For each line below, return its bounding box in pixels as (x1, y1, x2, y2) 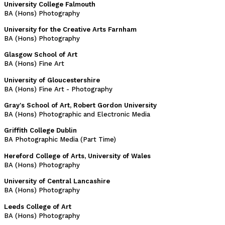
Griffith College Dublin (4, 127, 77, 135)
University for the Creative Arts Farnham (4, 25, 137, 33)
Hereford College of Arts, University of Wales (4, 152, 151, 160)
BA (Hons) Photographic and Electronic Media (4, 110, 150, 119)
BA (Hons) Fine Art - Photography (4, 85, 113, 93)
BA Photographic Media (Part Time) (4, 136, 116, 144)
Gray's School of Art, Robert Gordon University (4, 101, 157, 109)
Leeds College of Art (4, 202, 71, 210)
